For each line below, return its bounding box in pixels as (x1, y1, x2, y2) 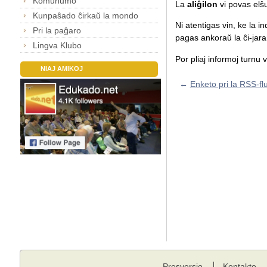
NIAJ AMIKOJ (40, 65, 83, 73)
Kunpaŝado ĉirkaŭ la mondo (33, 10, 139, 20)
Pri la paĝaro (33, 25, 82, 35)
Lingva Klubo (33, 40, 82, 50)
